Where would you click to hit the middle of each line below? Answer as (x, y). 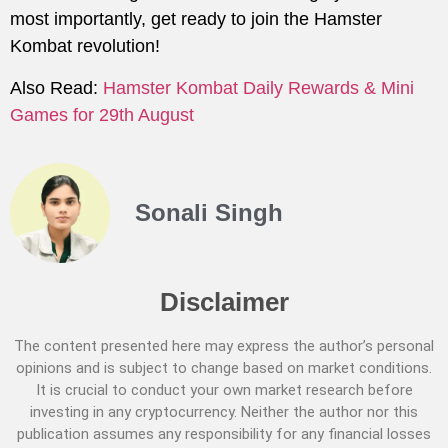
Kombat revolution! (85, 46)
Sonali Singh (209, 213)
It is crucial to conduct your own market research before (224, 390)
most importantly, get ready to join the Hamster (196, 19)
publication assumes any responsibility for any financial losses (224, 434)
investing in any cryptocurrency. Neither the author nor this (224, 412)
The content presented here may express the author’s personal (224, 346)
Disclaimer (224, 302)
